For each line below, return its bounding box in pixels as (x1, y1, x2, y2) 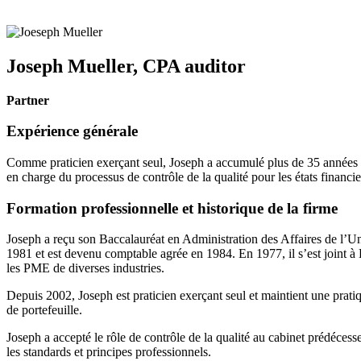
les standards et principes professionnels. (6, 345, 211, 359)
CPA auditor (143, 55, 246, 77)
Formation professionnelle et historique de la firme (6, 199, 338, 217)
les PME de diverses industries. (6, 261, 164, 276)
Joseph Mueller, (6, 55, 143, 77)
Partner (6, 93, 49, 107)
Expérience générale (6, 122, 138, 140)
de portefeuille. (6, 303, 82, 317)
